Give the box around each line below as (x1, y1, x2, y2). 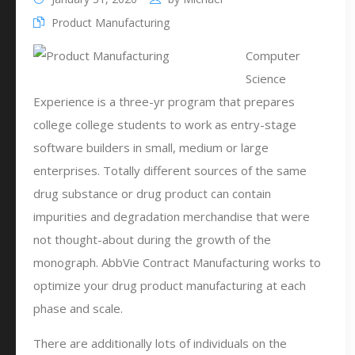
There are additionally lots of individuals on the (33, 335, 287, 351)
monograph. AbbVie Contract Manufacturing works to (33, 254, 321, 270)
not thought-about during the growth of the (33, 231, 271, 247)
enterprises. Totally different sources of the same (33, 162, 307, 178)
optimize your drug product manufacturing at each (33, 277, 306, 293)
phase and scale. (33, 300, 123, 316)
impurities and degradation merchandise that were (33, 208, 310, 224)
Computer (246, 48, 300, 63)
